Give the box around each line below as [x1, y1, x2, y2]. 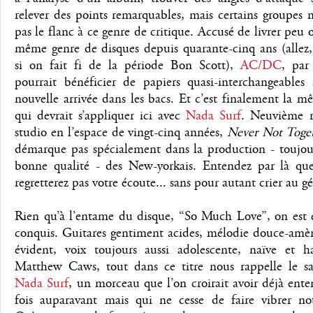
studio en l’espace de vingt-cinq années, [15, 124, 228, 142]
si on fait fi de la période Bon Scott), [15, 57, 240, 75]
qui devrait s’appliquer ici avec [15, 108, 187, 125]
